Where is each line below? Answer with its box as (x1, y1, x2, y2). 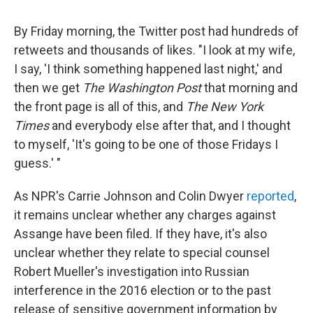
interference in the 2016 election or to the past (14, 282, 271, 298)
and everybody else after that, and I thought (49, 117, 291, 133)
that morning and (204, 80, 298, 95)
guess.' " (14, 155, 61, 170)
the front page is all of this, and (14, 99, 186, 114)
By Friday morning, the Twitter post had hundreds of (14, 23, 299, 38)
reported (247, 188, 294, 203)
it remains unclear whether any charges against (14, 207, 276, 222)
